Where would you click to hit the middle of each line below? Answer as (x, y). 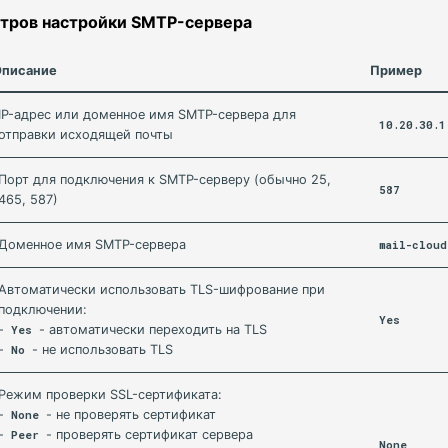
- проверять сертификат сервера (148, 434)
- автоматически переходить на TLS (151, 329)
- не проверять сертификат (129, 414)
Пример (396, 70)
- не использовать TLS (101, 349)
